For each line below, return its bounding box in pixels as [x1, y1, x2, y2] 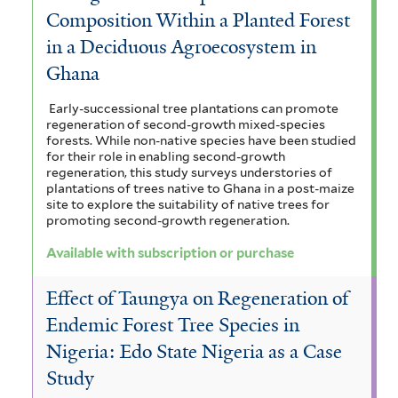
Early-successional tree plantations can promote [48, 100, 338, 115]
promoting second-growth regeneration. [46, 212, 290, 227]
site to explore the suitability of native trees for [46, 196, 330, 211]
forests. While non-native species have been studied [46, 132, 356, 147]
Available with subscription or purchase [46, 245, 294, 262]
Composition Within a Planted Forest [46, 7, 350, 33]
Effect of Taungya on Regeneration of [46, 285, 348, 311]
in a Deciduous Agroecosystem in [46, 34, 316, 60]
